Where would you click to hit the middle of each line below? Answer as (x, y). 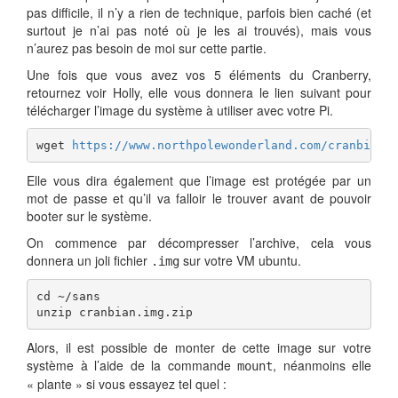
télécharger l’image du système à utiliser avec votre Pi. (180, 111)
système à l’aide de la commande (132, 366)
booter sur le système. (89, 216)
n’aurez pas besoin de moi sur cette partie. (147, 48)
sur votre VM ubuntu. (240, 261)
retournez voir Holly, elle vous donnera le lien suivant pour (199, 93)
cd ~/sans (68, 296)
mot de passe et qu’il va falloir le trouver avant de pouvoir (199, 199)
